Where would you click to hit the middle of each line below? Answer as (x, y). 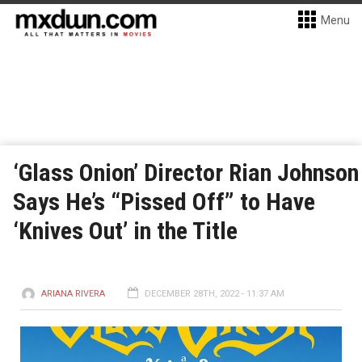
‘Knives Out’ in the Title (125, 231)
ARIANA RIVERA (73, 294)
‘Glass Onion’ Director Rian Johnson (186, 173)
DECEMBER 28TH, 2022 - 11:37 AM (215, 294)
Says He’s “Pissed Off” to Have (164, 202)
